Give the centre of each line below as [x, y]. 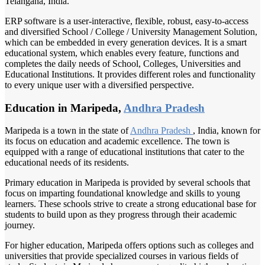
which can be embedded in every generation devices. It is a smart [126, 42]
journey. [20, 225]
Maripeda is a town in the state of [67, 131]
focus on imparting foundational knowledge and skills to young [122, 193]
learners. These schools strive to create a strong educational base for [130, 204]
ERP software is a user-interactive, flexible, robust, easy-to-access [127, 21]
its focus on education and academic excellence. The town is [117, 141]
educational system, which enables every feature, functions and [122, 53]
